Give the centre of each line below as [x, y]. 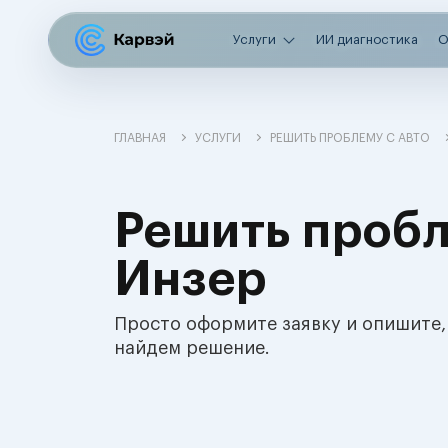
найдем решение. [192, 348]
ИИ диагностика [367, 39]
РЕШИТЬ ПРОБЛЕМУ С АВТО [350, 138]
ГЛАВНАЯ [140, 138]
